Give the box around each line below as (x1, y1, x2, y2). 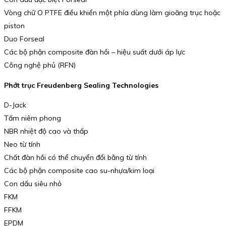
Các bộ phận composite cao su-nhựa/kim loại (4, 166, 154, 176)
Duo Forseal (4, 34, 44, 44)
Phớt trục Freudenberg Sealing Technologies (4, 80, 158, 90)
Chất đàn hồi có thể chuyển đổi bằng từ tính (4, 153, 147, 162)
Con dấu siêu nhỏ (4, 179, 62, 189)
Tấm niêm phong (4, 114, 61, 123)
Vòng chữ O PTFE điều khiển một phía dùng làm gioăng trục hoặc (4, 8, 220, 18)
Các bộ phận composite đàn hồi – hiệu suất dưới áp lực (4, 47, 185, 57)
